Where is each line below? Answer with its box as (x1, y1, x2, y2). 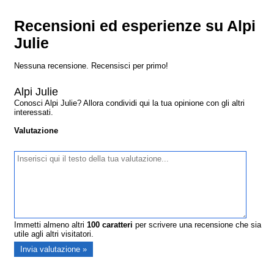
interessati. (14, 108, 54, 117)
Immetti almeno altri (14, 220, 87, 230)
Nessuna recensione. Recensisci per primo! (14, 61, 169, 71)
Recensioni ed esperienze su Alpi (14, 18, 256, 35)
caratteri (100, 220, 133, 230)
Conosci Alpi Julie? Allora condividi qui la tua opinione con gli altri (14, 98, 245, 108)
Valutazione (14, 126, 59, 136)
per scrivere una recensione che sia (133, 220, 262, 230)
